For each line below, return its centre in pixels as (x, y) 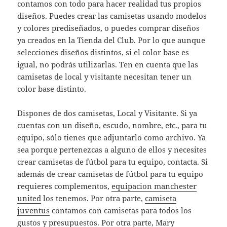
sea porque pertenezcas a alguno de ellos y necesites (112, 150)
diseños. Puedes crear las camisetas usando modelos (112, 16)
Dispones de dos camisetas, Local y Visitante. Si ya (107, 113)
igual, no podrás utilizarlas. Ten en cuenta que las (108, 65)
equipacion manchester (154, 186)
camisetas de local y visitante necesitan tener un (105, 77)
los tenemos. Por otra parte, (93, 198)
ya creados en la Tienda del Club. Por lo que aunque (111, 40)
